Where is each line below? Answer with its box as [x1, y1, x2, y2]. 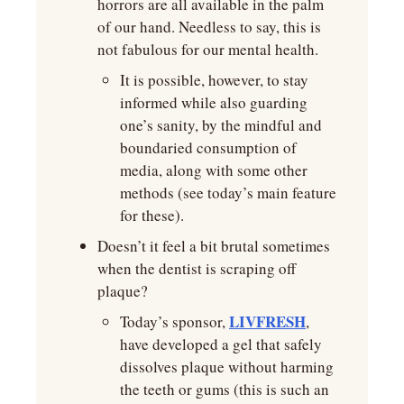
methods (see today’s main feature [120, 182, 336, 204]
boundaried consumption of [120, 137, 297, 159]
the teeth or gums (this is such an [120, 379, 329, 400]
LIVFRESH [229, 310, 306, 334]
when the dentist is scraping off [97, 258, 296, 280]
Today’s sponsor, [120, 311, 229, 333]
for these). [120, 205, 184, 226]
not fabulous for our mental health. [97, 39, 318, 60]
